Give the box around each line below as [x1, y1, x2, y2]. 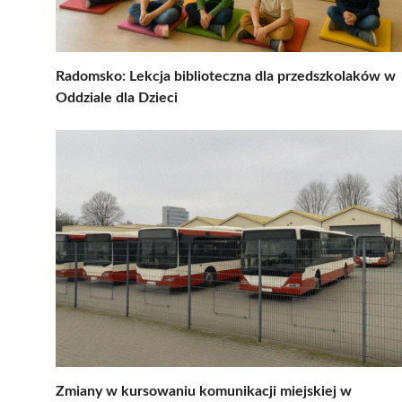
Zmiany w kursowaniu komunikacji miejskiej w [56, 383, 352, 398]
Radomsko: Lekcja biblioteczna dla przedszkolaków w [56, 68, 396, 83]
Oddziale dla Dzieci [56, 90, 178, 105]
